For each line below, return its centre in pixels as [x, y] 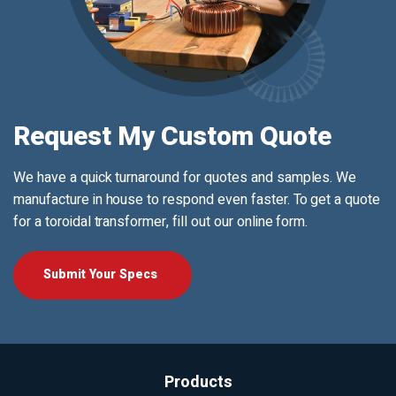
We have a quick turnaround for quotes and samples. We [185, 178]
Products [198, 382]
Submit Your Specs [100, 274]
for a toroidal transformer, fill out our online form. [161, 222]
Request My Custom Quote [172, 137]
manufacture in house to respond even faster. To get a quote [197, 200]
